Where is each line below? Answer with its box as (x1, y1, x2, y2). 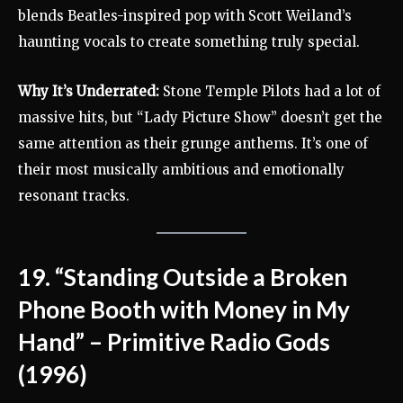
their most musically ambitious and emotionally (18, 160, 345, 178)
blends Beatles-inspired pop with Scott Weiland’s (18, 6, 352, 24)
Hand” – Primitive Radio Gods (18, 327, 330, 356)
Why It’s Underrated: (18, 82, 159, 100)
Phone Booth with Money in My (18, 294, 350, 324)
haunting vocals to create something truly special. (18, 32, 360, 50)
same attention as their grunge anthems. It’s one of (18, 134, 368, 152)
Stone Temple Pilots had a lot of (159, 82, 381, 100)
